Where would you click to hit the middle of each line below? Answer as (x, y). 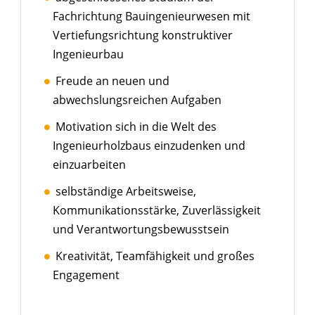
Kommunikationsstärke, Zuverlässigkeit (157, 210)
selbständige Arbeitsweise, (126, 191)
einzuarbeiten (89, 164)
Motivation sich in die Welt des (136, 126)
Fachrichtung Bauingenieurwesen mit (152, 16)
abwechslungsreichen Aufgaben (137, 99)
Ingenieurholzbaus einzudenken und (149, 145)
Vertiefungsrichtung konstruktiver (143, 35)
